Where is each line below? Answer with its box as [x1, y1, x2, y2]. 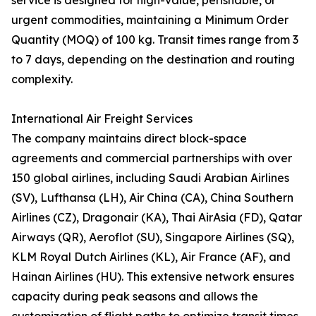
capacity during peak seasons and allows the [11, 289, 258, 304]
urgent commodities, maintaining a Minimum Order [11, 13, 288, 28]
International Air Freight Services [11, 111, 193, 126]
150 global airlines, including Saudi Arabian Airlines [11, 171, 289, 186]
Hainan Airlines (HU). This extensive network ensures [11, 269, 294, 284]
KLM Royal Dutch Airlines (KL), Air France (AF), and [11, 250, 291, 265]
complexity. [11, 72, 73, 87]
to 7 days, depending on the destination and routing [11, 52, 295, 67]
